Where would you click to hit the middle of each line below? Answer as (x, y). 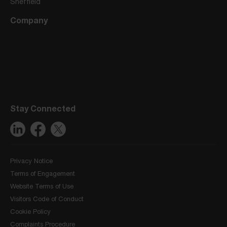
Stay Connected (43, 108)
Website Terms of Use (42, 186)
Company (29, 20)
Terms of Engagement (43, 174)
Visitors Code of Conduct (47, 199)
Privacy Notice (31, 161)
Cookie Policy (30, 212)
